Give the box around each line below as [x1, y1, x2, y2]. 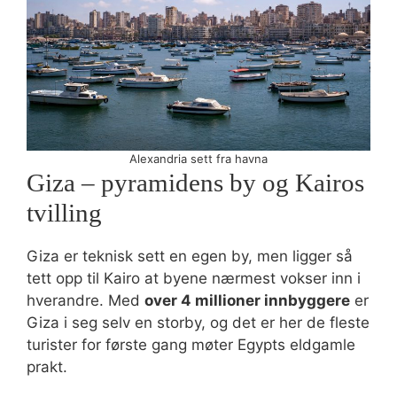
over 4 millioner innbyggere [144, 292, 350, 309]
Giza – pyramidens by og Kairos [27, 168, 364, 197]
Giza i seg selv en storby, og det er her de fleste [27, 314, 370, 331]
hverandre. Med [27, 292, 144, 309]
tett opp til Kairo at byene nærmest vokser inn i [27, 269, 361, 287]
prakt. [27, 358, 67, 376]
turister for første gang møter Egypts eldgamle [27, 336, 355, 354]
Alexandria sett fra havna [129, 152, 268, 166]
